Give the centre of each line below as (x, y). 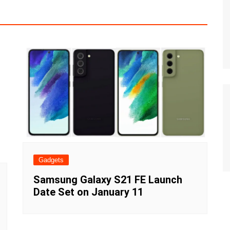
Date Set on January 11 (88, 192)
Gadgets (51, 160)
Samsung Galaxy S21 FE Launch (108, 180)
